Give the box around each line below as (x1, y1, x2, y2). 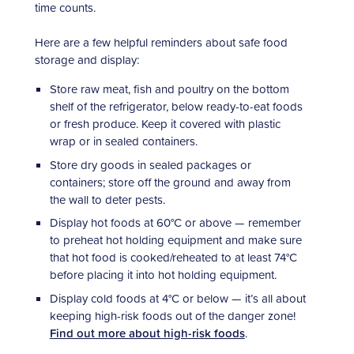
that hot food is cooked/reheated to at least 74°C (49, 249, 297, 266)
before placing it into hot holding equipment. (49, 266, 277, 284)
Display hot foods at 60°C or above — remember (49, 214, 301, 232)
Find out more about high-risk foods (49, 324, 245, 341)
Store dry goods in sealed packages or (49, 156, 251, 173)
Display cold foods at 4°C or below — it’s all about (49, 289, 306, 307)
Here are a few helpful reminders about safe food (35, 34, 288, 51)
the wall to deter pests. (49, 190, 165, 208)
